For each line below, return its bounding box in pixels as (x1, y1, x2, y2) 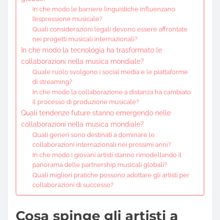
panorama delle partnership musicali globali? (32, 161, 167, 168)
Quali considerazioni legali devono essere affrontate (32, 25, 188, 33)
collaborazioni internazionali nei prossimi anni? (32, 140, 171, 148)
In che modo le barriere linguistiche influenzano (32, 5, 175, 13)
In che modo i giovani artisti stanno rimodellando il (32, 151, 182, 159)
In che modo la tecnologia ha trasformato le (21, 45, 162, 54)
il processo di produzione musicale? (32, 98, 139, 106)
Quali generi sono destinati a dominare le (32, 131, 155, 138)
